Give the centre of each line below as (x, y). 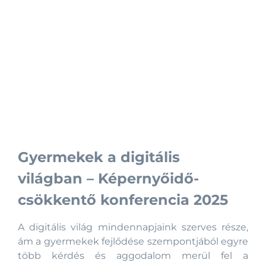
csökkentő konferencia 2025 (123, 199)
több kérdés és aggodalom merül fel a (133, 255)
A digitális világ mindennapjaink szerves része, (133, 227)
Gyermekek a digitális (99, 157)
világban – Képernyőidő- (108, 178)
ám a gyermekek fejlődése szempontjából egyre (133, 241)
